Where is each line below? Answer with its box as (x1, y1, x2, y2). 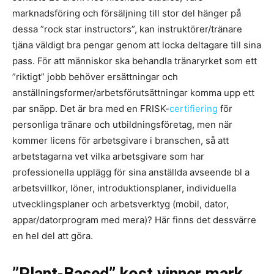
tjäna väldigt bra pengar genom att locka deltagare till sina (12, 39, 261, 51)
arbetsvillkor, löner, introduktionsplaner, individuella (12, 182, 236, 194)
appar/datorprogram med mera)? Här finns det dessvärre (12, 214, 256, 226)
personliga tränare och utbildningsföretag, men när (12, 119, 232, 131)
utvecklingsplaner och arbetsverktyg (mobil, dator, (12, 198, 229, 210)
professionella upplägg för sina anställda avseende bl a (12, 166, 250, 179)
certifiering (169, 103, 220, 115)
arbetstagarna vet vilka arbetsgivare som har (12, 150, 204, 163)
